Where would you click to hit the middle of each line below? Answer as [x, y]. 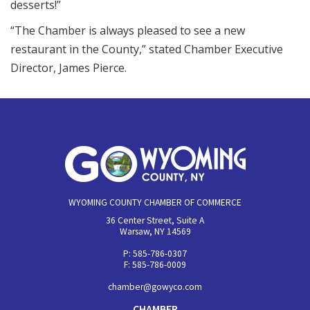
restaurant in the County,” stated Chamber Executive [147, 49]
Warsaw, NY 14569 [155, 231]
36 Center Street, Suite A [155, 220]
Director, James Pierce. [69, 68]
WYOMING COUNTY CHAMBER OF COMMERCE [155, 202]
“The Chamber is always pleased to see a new [128, 30]
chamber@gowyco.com [155, 287]
